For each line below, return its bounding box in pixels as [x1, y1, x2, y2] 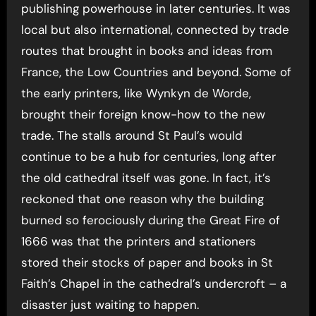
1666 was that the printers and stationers [20, 233, 256, 249]
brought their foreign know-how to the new [20, 106, 265, 122]
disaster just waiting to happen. [20, 296, 199, 312]
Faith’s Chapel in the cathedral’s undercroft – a [20, 275, 286, 291]
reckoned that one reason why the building [20, 190, 264, 207]
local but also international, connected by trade [20, 21, 289, 37]
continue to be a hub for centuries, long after [20, 148, 276, 164]
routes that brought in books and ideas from [20, 42, 272, 59]
